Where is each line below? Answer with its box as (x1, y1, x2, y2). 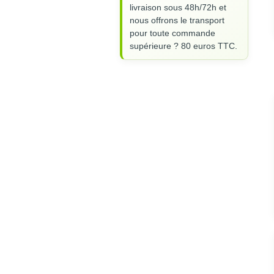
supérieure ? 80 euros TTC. (130, 41, 237, 51)
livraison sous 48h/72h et (130, 2, 226, 13)
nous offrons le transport (130, 15, 224, 26)
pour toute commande (130, 28, 215, 39)
